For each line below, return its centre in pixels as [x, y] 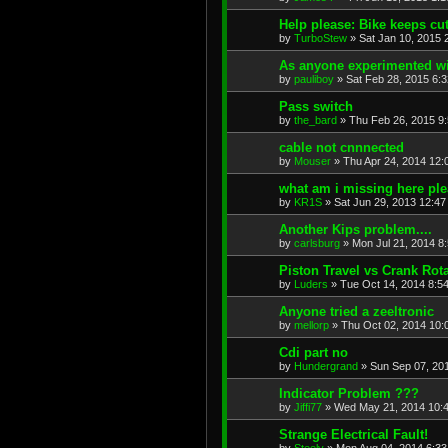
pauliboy [314, 79]
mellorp [311, 325]
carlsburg [317, 243]
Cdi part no [313, 353]
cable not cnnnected [341, 148]
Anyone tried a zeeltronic [356, 312]
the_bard [315, 120]
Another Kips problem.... [355, 230]
